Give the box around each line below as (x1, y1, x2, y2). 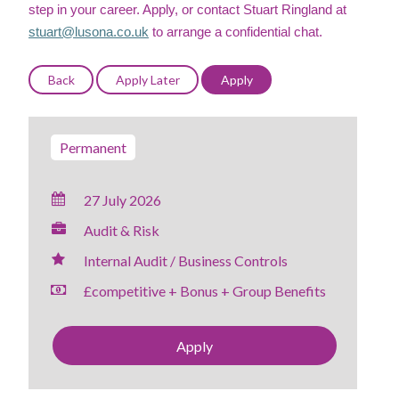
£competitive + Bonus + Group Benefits (84, 282, 326, 299)
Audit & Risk (84, 222, 159, 239)
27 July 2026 (84, 191, 161, 208)
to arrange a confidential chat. (149, 25, 322, 39)
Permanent (60, 139, 126, 156)
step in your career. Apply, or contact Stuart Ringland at (28, 3, 346, 17)
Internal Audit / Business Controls (84, 252, 288, 269)
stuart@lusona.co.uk (28, 25, 149, 39)
